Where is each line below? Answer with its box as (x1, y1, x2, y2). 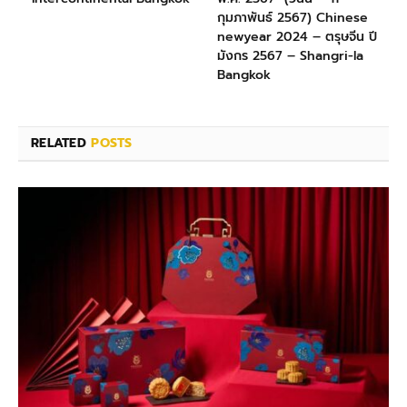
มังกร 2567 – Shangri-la (217, 46, 363, 66)
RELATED (31, 134, 92, 154)
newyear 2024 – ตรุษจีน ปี (217, 27, 377, 47)
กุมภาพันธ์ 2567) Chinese (217, 8, 368, 28)
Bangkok (217, 65, 271, 85)
